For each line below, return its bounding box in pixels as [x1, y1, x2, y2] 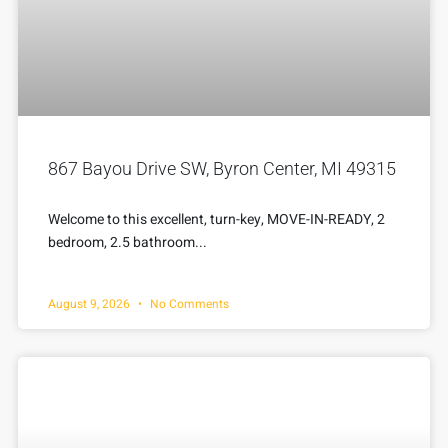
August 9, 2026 [48, 294, 133, 313]
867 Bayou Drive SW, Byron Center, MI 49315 [48, 157, 396, 179]
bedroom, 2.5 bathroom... [48, 231, 207, 253]
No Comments [147, 294, 229, 313]
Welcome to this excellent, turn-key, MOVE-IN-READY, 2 [48, 208, 385, 230]
